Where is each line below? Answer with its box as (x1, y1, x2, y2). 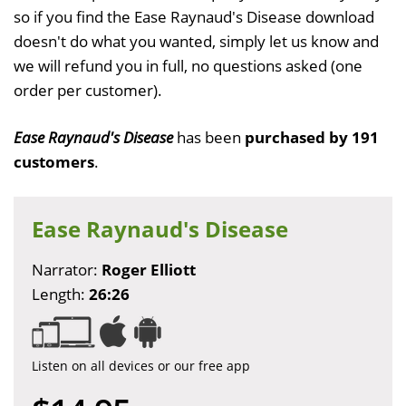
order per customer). (14, 79, 162, 101)
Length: (32, 283, 89, 304)
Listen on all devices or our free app (32, 356, 250, 374)
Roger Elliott (101, 258, 196, 280)
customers (14, 150, 94, 172)
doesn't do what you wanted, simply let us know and (14, 30, 379, 52)
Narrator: (32, 258, 101, 280)
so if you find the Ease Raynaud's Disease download (14, 5, 374, 27)
